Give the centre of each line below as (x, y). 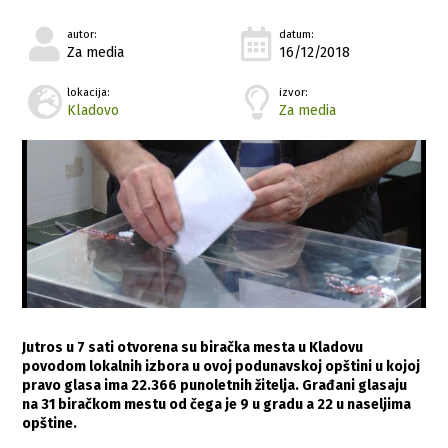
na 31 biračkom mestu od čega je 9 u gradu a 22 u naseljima (217, 404)
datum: (297, 34)
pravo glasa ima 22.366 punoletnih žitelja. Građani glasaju (215, 385)
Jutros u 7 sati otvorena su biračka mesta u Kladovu (193, 347)
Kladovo (93, 110)
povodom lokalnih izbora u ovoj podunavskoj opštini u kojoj (221, 366)
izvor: (294, 92)
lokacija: (89, 92)
